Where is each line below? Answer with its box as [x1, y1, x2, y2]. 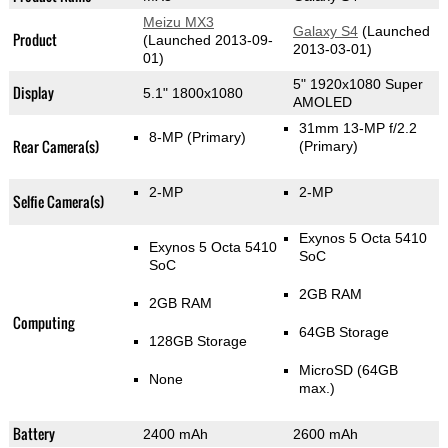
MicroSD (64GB [298, 362, 398, 379]
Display [12, 82, 54, 104]
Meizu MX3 [142, 14, 214, 31]
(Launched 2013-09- [142, 32, 273, 49]
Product [12, 29, 57, 51]
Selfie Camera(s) [12, 191, 104, 213]
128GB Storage [148, 333, 247, 350]
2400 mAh [142, 426, 208, 443]
